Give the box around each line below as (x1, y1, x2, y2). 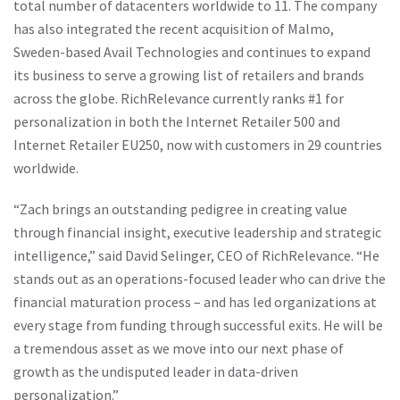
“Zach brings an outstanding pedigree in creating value (13, 200, 347, 218)
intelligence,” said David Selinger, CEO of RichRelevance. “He (13, 246, 379, 264)
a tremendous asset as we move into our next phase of (13, 339, 344, 357)
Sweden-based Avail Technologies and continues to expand (13, 43, 371, 61)
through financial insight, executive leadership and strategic (13, 223, 381, 241)
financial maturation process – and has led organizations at (13, 293, 377, 311)
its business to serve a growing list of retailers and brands (13, 66, 364, 84)
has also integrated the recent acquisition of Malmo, (13, 20, 334, 37)
